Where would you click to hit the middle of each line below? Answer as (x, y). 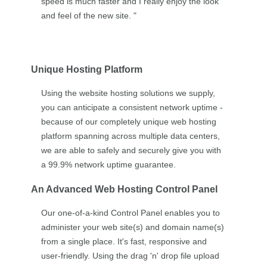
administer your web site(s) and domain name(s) (132, 227)
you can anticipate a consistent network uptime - (132, 108)
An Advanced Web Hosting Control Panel (124, 189)
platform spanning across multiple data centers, (130, 136)
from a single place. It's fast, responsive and (124, 242)
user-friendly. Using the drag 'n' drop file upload (130, 256)
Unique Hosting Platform (86, 69)
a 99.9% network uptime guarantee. (108, 165)
